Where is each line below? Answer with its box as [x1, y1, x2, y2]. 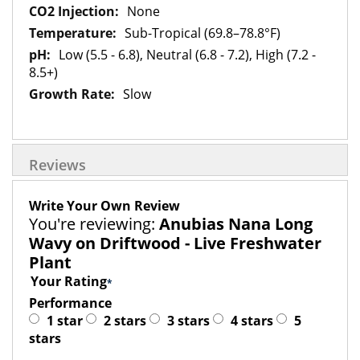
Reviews [29, 155, 86, 174]
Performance [29, 294, 112, 312]
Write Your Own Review [29, 197, 180, 215]
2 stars [104, 312, 146, 329]
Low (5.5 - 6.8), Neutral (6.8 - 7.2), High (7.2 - [59, 46, 316, 63]
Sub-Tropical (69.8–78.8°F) [125, 24, 280, 42]
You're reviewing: [29, 213, 155, 235]
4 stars [231, 312, 273, 329]
